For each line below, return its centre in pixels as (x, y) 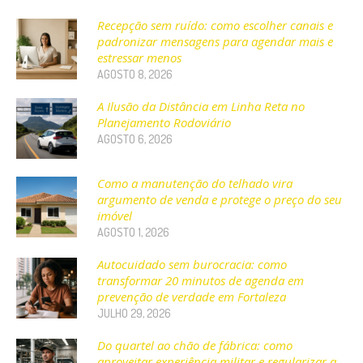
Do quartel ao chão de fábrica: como (195, 345)
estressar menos (139, 57)
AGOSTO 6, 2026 (135, 139)
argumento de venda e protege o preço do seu (220, 199)
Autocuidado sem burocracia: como (192, 264)
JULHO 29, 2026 (134, 313)
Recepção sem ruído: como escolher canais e (215, 25)
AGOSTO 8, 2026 (135, 74)
